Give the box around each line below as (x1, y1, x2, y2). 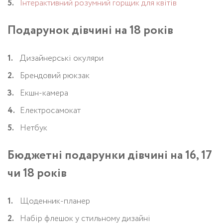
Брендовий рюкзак (20, 69, 90, 82)
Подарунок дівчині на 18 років (7, 21, 173, 39)
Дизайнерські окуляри (20, 52, 104, 65)
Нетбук (20, 121, 47, 134)
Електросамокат (20, 104, 81, 117)
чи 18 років (7, 164, 67, 182)
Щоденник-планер (20, 195, 90, 208)
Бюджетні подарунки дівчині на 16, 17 (7, 146, 212, 164)
